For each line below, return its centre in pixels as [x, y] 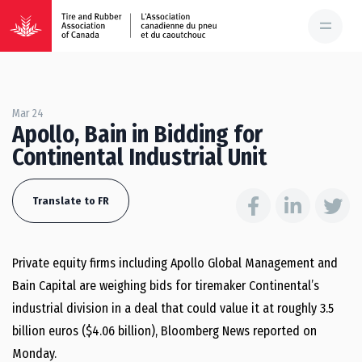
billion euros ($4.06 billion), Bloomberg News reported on [164, 331]
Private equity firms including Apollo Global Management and [175, 263]
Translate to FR [71, 201]
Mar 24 [28, 114]
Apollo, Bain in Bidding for [137, 135]
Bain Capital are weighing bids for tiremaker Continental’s [166, 286]
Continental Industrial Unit [139, 157]
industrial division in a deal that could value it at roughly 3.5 [173, 308]
